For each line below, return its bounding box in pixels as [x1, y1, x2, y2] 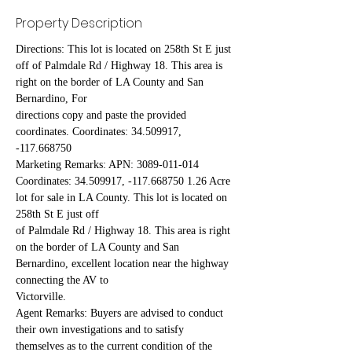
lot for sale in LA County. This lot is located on [16, 192, 230, 204]
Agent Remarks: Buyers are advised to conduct [16, 307, 226, 320]
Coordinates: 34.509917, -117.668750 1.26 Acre [16, 175, 233, 188]
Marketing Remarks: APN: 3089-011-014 [16, 159, 202, 171]
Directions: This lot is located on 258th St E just [16, 43, 234, 56]
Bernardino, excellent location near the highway [16, 258, 232, 270]
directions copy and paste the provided [16, 109, 189, 122]
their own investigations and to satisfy [16, 324, 187, 336]
